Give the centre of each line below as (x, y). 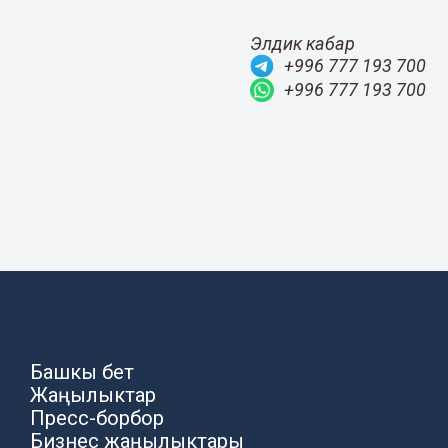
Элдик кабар (302, 43)
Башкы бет (82, 371)
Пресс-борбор (97, 417)
